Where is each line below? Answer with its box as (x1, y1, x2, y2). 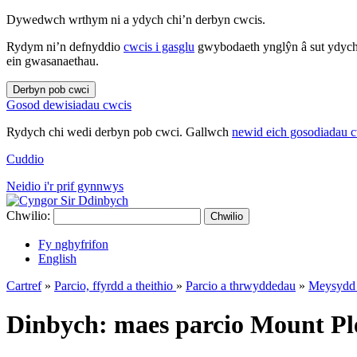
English (38, 252, 76, 265)
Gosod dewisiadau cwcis (6, 98, 131, 112)
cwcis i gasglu (124, 40, 194, 53)
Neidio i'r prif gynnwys (6, 179, 124, 193)
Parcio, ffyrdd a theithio (54, 279, 176, 292)
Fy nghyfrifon (38, 237, 108, 251)
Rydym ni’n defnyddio (6, 40, 124, 53)
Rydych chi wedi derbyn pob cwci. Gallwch (6, 125, 232, 139)
